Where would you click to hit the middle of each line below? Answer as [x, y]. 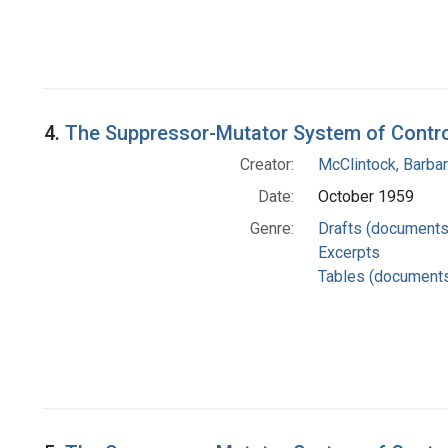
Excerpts [348, 253]
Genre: [271, 229]
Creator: [266, 165]
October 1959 [365, 197]
